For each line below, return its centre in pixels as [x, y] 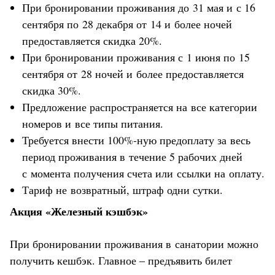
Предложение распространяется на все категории [140, 107]
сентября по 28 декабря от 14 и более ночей [127, 24]
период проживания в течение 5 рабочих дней [132, 156]
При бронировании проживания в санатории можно [134, 243]
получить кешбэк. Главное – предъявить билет [121, 260]
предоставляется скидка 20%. [92, 40]
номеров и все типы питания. [93, 123]
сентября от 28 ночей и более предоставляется [133, 73]
